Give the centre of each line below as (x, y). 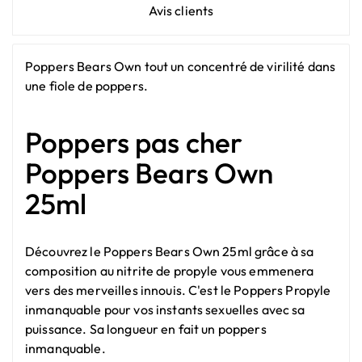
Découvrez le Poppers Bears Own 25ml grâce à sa (170, 252)
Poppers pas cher (134, 143)
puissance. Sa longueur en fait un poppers (146, 329)
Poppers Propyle (282, 290)
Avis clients (181, 10)
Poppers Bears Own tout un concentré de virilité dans (181, 66)
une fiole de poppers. (86, 85)
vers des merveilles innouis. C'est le (130, 290)
